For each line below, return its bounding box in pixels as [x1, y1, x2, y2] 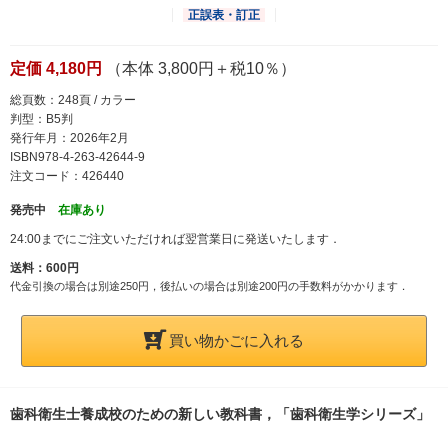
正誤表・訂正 [188, 7, 260, 22]
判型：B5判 [10, 111, 73, 126]
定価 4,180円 [10, 59, 102, 77]
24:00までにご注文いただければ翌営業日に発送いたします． [10, 231, 341, 246]
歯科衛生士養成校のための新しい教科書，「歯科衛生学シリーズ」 [10, 405, 430, 422]
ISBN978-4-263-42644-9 [10, 149, 145, 164]
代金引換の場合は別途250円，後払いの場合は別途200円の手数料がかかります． [10, 279, 409, 292]
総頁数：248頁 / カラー [10, 92, 136, 107]
